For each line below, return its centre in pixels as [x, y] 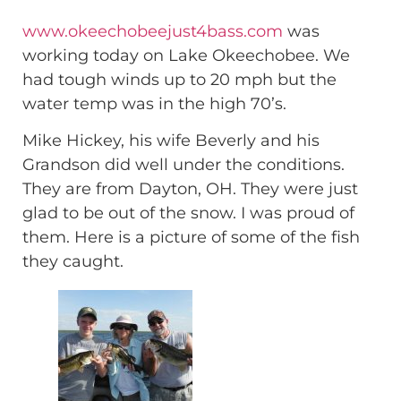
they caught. [73, 261]
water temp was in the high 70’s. [154, 103]
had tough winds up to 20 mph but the [179, 79]
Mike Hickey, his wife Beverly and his [171, 140]
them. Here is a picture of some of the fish [191, 237]
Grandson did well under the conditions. [183, 164]
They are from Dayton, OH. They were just [190, 188]
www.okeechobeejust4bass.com [153, 31]
